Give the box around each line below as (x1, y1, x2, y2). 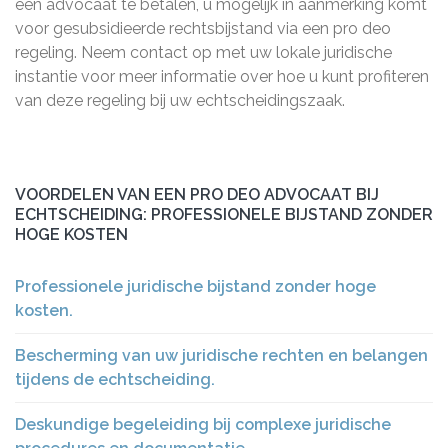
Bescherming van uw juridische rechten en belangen (15, 346, 428, 365)
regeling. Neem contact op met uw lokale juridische (15, 43, 392, 62)
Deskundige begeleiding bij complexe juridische (15, 415, 391, 434)
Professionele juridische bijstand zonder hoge (15, 277, 376, 296)
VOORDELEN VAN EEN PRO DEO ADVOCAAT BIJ (15, 185, 379, 204)
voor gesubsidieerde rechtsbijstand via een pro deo (15, 19, 391, 38)
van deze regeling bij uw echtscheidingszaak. (15, 91, 345, 110)
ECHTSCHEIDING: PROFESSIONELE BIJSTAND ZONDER (15, 205, 433, 224)
